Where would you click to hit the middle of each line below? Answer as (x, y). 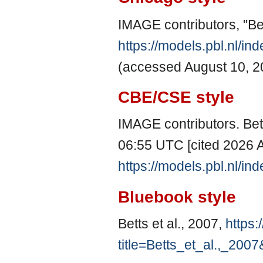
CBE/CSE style (176, 97)
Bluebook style (177, 197)
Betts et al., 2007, (172, 224)
